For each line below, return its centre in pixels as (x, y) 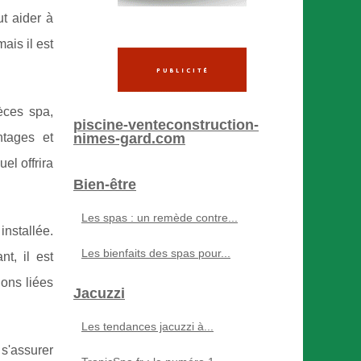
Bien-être (105, 185)
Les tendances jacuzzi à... (147, 326)
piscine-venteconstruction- (166, 125)
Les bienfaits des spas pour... (156, 253)
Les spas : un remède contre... (160, 218)
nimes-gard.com (129, 139)
